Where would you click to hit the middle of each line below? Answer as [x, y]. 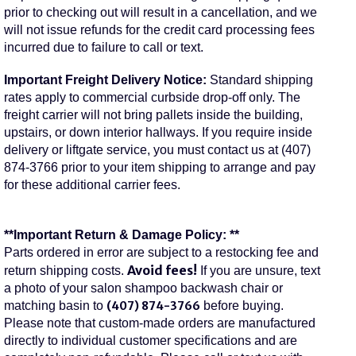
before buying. [242, 306]
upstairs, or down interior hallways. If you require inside [158, 133]
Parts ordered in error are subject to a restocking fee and [161, 253]
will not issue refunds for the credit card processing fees [159, 30]
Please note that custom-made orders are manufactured [159, 323]
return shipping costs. [65, 271]
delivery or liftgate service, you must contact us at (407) [157, 150]
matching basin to [55, 306]
